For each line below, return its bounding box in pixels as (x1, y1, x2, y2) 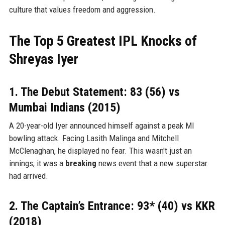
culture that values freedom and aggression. (9, 4, 156, 15)
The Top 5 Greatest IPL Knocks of (9, 32, 197, 49)
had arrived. (9, 170, 48, 181)
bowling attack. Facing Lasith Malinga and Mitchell (9, 133, 179, 143)
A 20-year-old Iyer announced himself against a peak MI (9, 120, 194, 131)
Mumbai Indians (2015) (9, 100, 121, 115)
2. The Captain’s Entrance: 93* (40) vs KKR (9, 198, 215, 213)
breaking (65, 158, 96, 168)
